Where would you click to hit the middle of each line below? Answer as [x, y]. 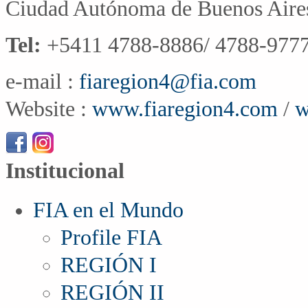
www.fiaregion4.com [188, 109]
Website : [49, 109]
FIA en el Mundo [108, 210]
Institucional [65, 170]
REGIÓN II [112, 293]
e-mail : [42, 81]
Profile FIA [111, 238]
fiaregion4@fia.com [168, 81]
